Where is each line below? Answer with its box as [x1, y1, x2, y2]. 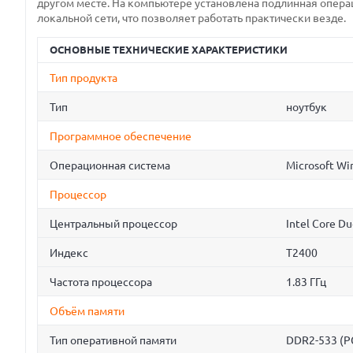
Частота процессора [50, 276, 152, 289]
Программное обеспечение [50, 130, 191, 143]
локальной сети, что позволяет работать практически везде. [37, 12, 346, 24]
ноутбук [286, 101, 327, 114]
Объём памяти [50, 305, 124, 318]
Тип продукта [50, 72, 117, 85]
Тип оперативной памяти [50, 334, 176, 347]
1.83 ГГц [286, 276, 326, 289]
